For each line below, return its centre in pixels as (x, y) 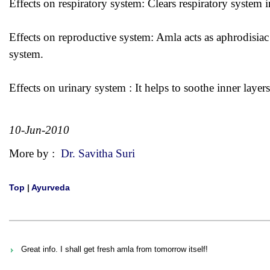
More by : (35, 153)
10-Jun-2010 (39, 130)
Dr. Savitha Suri (98, 153)
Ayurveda (51, 187)
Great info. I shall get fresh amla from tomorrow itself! (115, 249)
